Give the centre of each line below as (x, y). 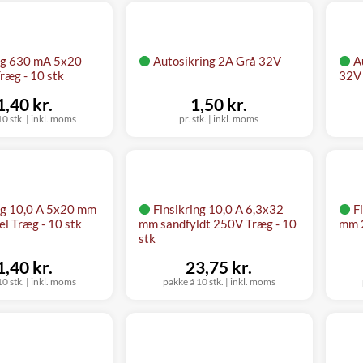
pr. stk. (193, 118)
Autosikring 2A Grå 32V (218, 60)
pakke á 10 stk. (193, 281)
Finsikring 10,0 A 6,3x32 (219, 209)
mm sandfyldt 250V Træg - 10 (218, 223)
